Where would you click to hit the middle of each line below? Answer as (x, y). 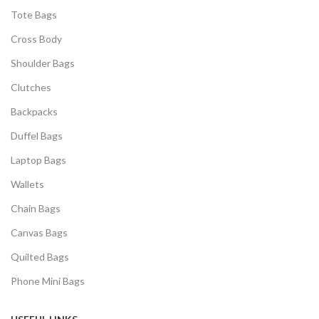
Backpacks (34, 112)
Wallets (27, 184)
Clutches (31, 88)
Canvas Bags (39, 233)
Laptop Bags (38, 160)
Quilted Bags (40, 257)
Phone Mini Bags (48, 281)
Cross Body (36, 39)
